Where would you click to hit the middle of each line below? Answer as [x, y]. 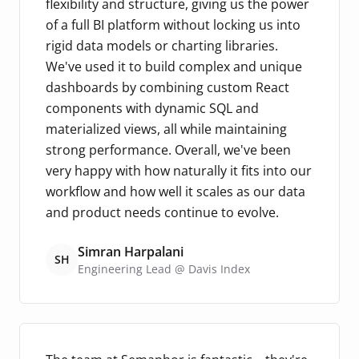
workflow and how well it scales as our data [175, 191]
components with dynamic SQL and [152, 108]
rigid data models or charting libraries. [162, 45]
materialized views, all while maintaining [166, 129]
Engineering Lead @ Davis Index [164, 268]
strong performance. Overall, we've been [168, 149]
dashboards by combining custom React [167, 87]
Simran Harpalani [131, 251]
